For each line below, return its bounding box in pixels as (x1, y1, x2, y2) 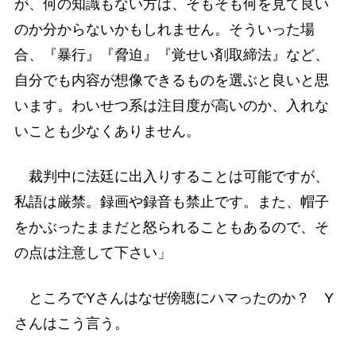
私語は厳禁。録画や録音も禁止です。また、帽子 (14, 194, 329, 211)
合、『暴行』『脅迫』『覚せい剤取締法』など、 (14, 47, 329, 64)
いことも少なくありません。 (14, 123, 200, 140)
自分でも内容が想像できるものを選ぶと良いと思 (14, 72, 329, 89)
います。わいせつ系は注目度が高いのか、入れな (14, 98, 329, 114)
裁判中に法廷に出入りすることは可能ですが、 (14, 168, 329, 185)
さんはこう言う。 (14, 315, 129, 332)
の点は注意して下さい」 (14, 245, 172, 261)
